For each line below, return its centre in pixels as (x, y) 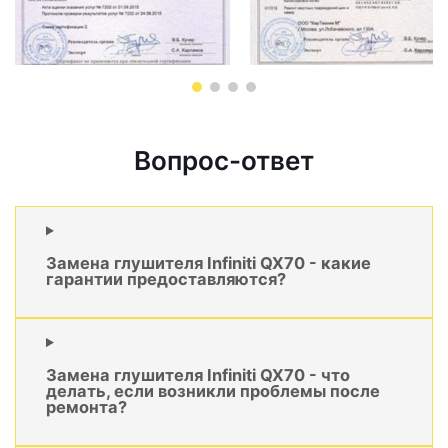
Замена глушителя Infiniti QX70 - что (198, 374)
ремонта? (86, 406)
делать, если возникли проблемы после (213, 390)
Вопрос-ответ (224, 161)
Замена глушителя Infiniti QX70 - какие (208, 262)
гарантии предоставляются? (166, 278)
